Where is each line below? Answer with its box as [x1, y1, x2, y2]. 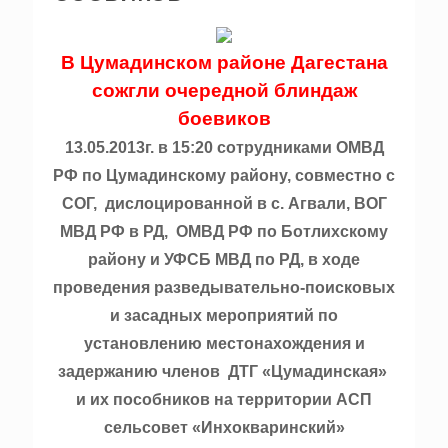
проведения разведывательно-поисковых [53, 279, 395, 296]
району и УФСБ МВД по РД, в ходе [88, 251, 360, 268]
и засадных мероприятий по [110, 307, 338, 324]
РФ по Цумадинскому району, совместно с [53, 167, 395, 184]
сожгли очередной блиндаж [91, 80, 357, 101]
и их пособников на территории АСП [76, 391, 372, 408]
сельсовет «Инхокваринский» [103, 419, 345, 436]
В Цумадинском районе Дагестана [60, 52, 388, 73]
